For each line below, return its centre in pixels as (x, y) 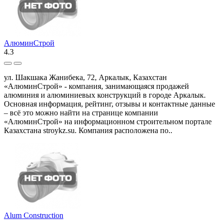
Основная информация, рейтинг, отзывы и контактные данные (110, 104)
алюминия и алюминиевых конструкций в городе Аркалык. (105, 95)
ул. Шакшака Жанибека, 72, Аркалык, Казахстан (85, 77)
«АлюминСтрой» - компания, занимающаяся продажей (96, 86)
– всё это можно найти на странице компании (81, 112)
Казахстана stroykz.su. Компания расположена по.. (88, 130)
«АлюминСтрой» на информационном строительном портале (108, 121)
